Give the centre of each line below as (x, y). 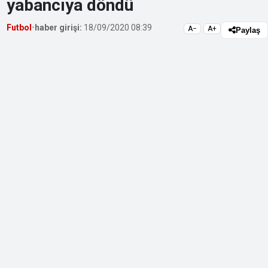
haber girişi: (59, 28)
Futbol (19, 28)
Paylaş (248, 31)
